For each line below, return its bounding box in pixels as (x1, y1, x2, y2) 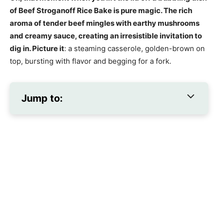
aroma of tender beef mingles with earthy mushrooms (10, 18, 200, 28)
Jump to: (21, 92, 63, 105)
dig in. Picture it (10, 44, 64, 54)
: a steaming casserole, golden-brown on (64, 44, 205, 54)
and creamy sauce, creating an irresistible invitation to (10, 31, 202, 41)
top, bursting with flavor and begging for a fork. (10, 56, 171, 66)
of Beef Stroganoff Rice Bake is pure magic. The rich (10, 6, 192, 16)
